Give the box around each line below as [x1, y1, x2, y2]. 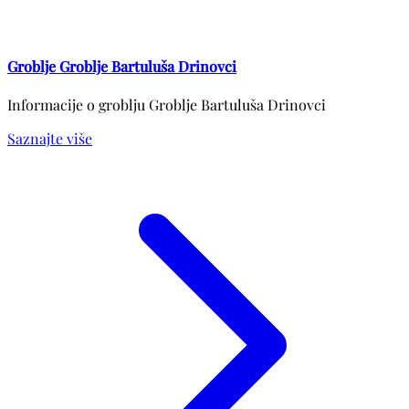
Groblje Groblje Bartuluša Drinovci [7, 57, 236, 77]
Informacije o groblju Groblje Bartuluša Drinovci [7, 95, 326, 115]
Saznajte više [7, 129, 92, 149]
